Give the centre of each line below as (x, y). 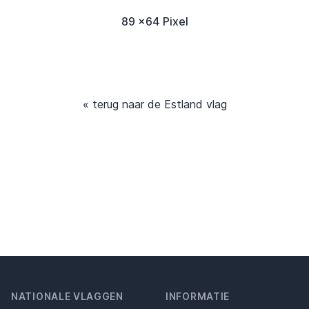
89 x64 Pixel (154, 21)
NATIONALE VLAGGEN (67, 296)
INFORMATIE (198, 296)
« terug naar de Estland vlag (154, 104)
